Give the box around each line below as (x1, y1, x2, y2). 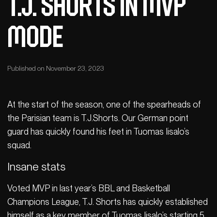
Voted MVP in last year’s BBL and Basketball (7, 183, 170, 193)
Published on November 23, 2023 (7, 64, 104, 72)
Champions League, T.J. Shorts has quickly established (7, 196, 208, 207)
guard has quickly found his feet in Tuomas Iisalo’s (7, 126, 189, 137)
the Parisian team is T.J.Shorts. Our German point (7, 112, 188, 123)
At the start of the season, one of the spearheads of (7, 99, 201, 109)
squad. (7, 139, 31, 150)
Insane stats (7, 159, 65, 173)
